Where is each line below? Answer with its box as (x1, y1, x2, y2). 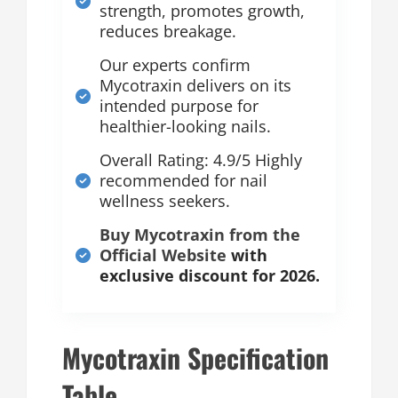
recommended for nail (99, 170, 267, 192)
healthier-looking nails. (99, 115, 271, 138)
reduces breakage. (99, 20, 236, 43)
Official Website (99, 244, 227, 267)
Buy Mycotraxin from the (99, 224, 300, 246)
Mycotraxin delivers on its (99, 75, 291, 97)
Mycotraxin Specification (62, 338, 329, 378)
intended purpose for (99, 95, 259, 117)
